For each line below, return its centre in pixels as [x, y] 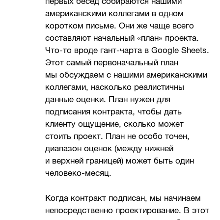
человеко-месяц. [79, 173]
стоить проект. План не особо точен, [118, 137]
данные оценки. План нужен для [108, 100]
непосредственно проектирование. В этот [127, 210]
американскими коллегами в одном [115, 14]
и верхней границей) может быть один [120, 161]
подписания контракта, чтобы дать [114, 112]
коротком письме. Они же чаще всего [120, 26]
